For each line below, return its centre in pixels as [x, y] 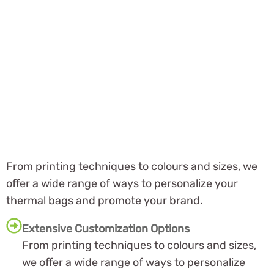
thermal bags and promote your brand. [105, 200]
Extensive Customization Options [106, 229]
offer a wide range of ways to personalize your [122, 183]
